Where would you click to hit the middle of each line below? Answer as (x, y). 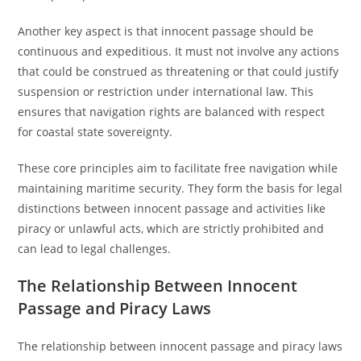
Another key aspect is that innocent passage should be (166, 31)
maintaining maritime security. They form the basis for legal (180, 188)
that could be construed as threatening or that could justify (178, 71)
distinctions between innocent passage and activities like (172, 208)
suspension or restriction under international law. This (166, 91)
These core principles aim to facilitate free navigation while (178, 168)
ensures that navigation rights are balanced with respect (172, 112)
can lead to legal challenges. (95, 249)
